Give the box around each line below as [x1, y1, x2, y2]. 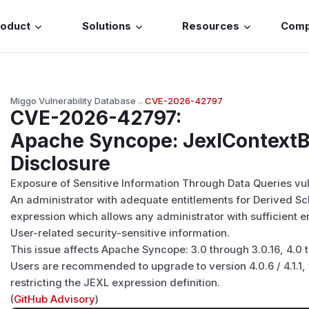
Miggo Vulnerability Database [10, 94, 137, 106]
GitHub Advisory [14, 292, 96, 306]
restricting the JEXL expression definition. [10, 276, 221, 289]
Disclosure [10, 151, 111, 175]
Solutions [81, 20, 131, 33]
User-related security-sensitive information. [10, 226, 230, 239]
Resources [182, 20, 240, 33]
